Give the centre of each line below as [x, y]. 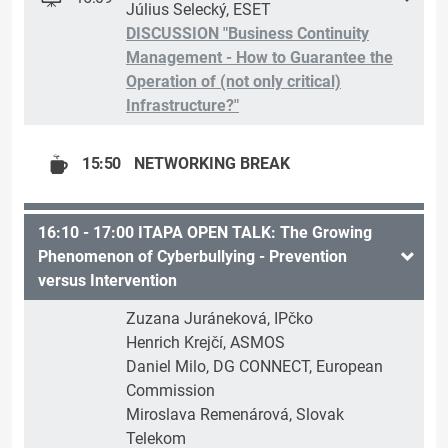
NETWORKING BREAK [212, 164]
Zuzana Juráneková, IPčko [219, 319]
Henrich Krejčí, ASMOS [205, 343]
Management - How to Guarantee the [259, 58]
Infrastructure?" [182, 106]
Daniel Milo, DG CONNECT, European [254, 367]
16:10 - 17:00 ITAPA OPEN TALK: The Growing [205, 233]
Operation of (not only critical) [233, 82]
